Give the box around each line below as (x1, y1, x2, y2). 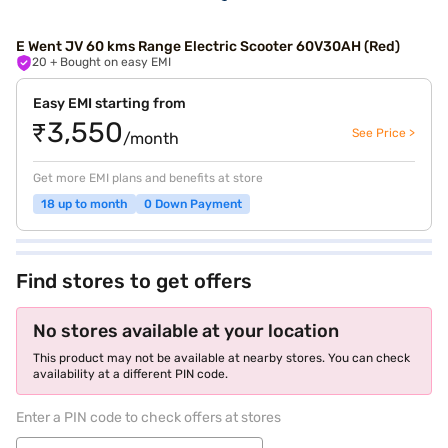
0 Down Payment (144, 197, 242, 211)
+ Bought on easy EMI (60, 55, 171, 69)
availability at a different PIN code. (33, 367, 228, 381)
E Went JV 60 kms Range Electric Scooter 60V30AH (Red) (16, 38, 400, 55)
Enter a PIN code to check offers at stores (16, 409, 281, 426)
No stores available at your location (33, 320, 339, 342)
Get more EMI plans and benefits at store (33, 171, 263, 185)
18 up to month (41, 197, 128, 211)
